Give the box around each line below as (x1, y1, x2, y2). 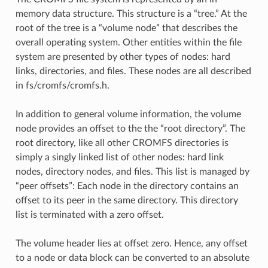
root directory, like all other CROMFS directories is (15, 138, 229, 148)
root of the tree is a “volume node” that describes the (15, 23, 237, 33)
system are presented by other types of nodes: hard (15, 51, 230, 62)
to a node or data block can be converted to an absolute (15, 252, 249, 263)
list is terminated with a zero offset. (15, 209, 164, 220)
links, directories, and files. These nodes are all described (15, 66, 251, 76)
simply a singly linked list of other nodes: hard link (15, 152, 224, 162)
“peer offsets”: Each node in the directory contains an (15, 181, 239, 191)
